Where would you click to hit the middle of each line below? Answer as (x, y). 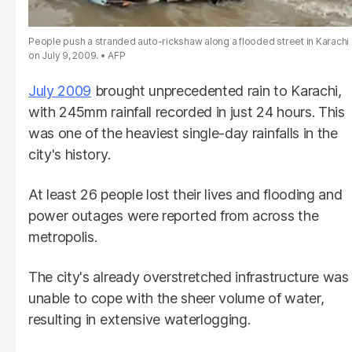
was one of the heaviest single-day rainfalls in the (183, 134)
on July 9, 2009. (64, 56)
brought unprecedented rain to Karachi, (216, 91)
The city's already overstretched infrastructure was (189, 277)
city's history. (70, 155)
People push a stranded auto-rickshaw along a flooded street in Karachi (189, 42)
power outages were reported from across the (174, 216)
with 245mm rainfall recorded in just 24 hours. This (187, 112)
